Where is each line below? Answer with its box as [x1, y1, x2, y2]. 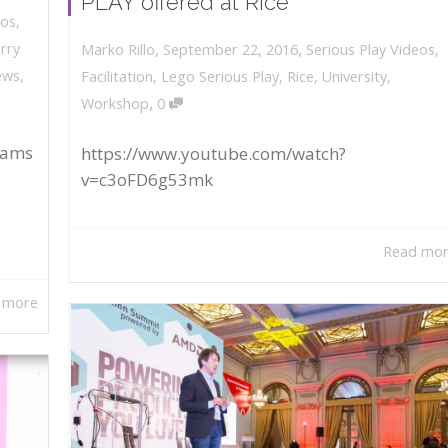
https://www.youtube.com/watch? [81, 142, 346, 166]
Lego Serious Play [161, 67, 279, 87]
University [322, 67, 387, 87]
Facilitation [81, 67, 153, 87]
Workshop [81, 94, 149, 114]
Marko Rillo [81, 40, 155, 60]
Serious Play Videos [306, 39, 435, 59]
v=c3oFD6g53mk [81, 168, 213, 192]
